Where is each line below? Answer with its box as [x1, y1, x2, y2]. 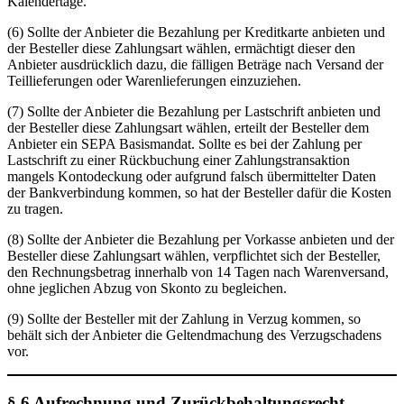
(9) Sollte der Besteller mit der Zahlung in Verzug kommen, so [7, 311, 361, 327]
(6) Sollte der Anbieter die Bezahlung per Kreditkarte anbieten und [7, 24, 385, 41]
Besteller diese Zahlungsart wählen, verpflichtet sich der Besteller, [7, 248, 381, 264]
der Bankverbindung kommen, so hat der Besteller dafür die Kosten [7, 185, 391, 201]
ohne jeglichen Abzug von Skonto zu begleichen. [7, 280, 287, 297]
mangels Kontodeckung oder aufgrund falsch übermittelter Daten [7, 169, 376, 185]
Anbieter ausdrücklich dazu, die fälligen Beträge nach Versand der [7, 57, 383, 73]
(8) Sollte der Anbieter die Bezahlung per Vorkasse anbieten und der [7, 232, 394, 248]
